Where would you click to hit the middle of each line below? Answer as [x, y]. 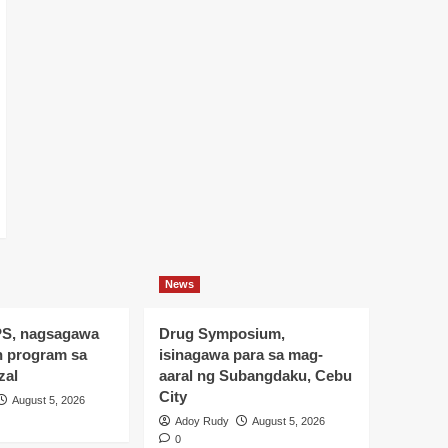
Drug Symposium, [221, 333]
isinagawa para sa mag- [240, 354]
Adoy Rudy [201, 420]
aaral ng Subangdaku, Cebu [255, 375]
